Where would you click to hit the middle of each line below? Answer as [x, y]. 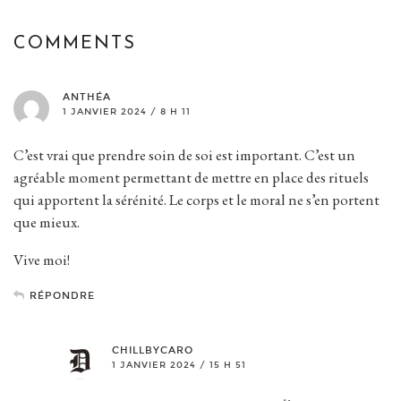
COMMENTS [75, 44]
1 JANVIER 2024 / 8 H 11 [127, 112]
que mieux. [47, 222]
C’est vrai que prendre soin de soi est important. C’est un [184, 155]
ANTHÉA [87, 98]
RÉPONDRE [62, 296]
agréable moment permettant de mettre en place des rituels [191, 178]
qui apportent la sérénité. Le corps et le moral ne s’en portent [196, 200]
